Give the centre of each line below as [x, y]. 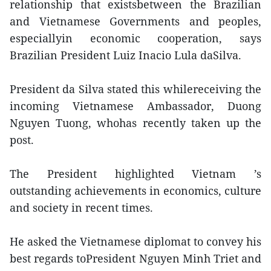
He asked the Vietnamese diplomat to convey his [135, 241]
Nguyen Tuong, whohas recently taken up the [135, 123]
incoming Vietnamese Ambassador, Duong [135, 106]
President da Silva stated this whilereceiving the [135, 89]
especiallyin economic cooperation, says [135, 38]
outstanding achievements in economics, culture [135, 191]
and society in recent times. [81, 207]
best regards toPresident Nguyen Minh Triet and [135, 258]
